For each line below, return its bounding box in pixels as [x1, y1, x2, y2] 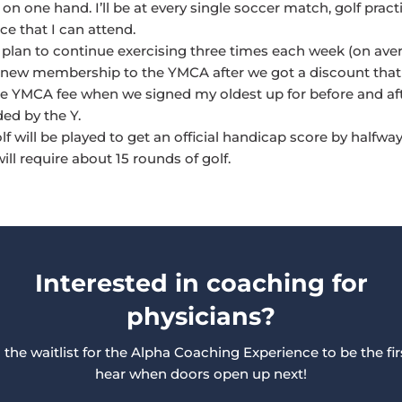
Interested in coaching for [34, 268, 368, 299]
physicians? [127, 301, 275, 332]
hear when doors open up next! [95, 365, 307, 383]
